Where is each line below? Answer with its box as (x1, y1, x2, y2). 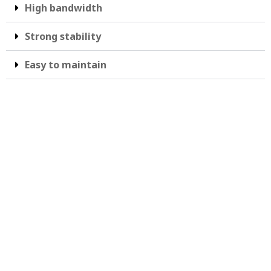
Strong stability (25, 30, 101, 43)
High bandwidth (25, 1, 102, 15)
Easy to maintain (25, 58, 106, 71)
